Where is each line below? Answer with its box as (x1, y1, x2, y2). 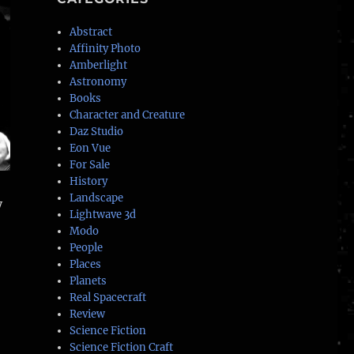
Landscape (70, 191, 124, 205)
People (70, 241, 104, 255)
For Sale (70, 158, 111, 172)
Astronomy (70, 75, 127, 89)
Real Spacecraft (70, 291, 147, 305)
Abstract (70, 25, 113, 40)
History (70, 175, 108, 189)
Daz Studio (70, 125, 124, 139)
